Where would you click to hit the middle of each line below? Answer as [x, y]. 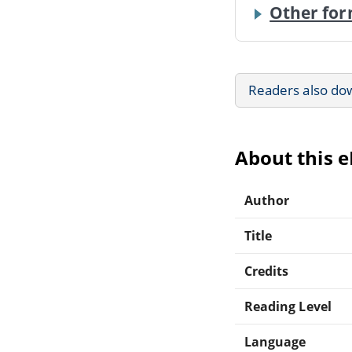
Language [275, 341]
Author [267, 200]
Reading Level [288, 306]
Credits [267, 271]
